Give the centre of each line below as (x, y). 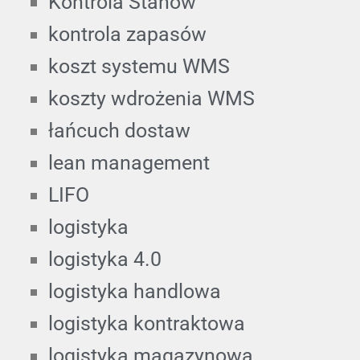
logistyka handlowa (135, 291)
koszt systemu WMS (139, 66)
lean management (129, 162)
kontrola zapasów (127, 34)
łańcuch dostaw (119, 130)
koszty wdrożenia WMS (151, 98)
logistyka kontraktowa (147, 323)
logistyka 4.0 (105, 259)
